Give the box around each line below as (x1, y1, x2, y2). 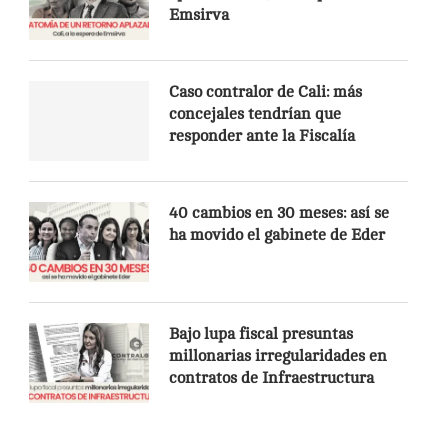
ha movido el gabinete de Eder (168, 225, 389, 244)
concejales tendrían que (168, 104, 341, 123)
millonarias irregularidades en (168, 346, 387, 365)
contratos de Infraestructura (168, 368, 378, 387)
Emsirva (168, 5, 229, 24)
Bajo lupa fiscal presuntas (168, 324, 353, 343)
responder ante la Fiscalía (168, 126, 355, 145)
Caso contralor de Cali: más (168, 82, 362, 101)
